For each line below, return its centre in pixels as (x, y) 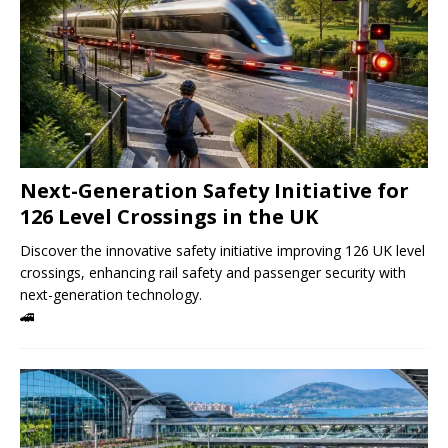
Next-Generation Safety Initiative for (214, 190)
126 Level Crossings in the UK (169, 216)
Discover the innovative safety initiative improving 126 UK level (222, 250)
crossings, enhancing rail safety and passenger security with (213, 272)
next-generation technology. (111, 294)
